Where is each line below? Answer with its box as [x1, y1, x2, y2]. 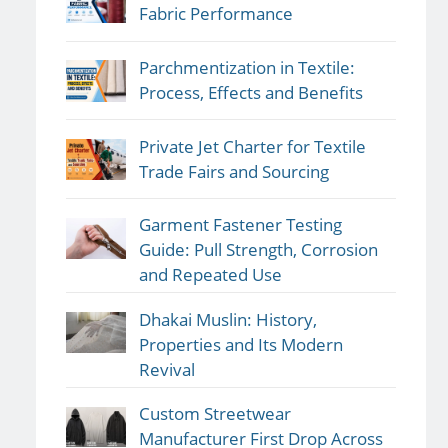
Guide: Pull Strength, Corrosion [138, 238, 378, 262]
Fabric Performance [138, 2, 293, 26]
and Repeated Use [138, 263, 282, 287]
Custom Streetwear [138, 402, 291, 426]
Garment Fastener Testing [138, 213, 342, 237]
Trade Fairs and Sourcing [138, 159, 329, 183]
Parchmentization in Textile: [138, 56, 355, 80]
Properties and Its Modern [138, 332, 343, 356]
